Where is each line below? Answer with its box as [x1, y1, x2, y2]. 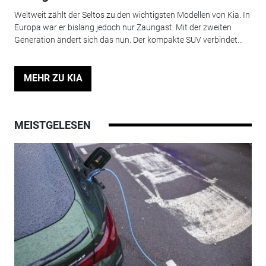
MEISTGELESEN [14, 118, 91, 131]
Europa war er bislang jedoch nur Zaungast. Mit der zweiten [14, 23, 232, 33]
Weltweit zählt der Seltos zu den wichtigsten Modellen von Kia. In [14, 10, 250, 20]
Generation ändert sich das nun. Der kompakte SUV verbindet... [14, 35, 243, 45]
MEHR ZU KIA [23, 72, 83, 84]
